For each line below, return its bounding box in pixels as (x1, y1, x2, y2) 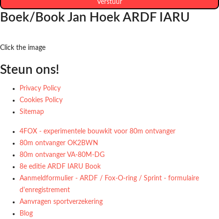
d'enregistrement (20, 187, 70, 194)
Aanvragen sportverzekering (20, 198, 103, 205)
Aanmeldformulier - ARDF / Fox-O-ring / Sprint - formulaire (20, 175, 199, 182)
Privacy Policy (20, 85, 61, 92)
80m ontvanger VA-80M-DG (20, 152, 105, 158)
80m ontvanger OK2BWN (20, 140, 98, 147)
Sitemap (20, 109, 44, 115)
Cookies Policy (20, 97, 63, 104)
